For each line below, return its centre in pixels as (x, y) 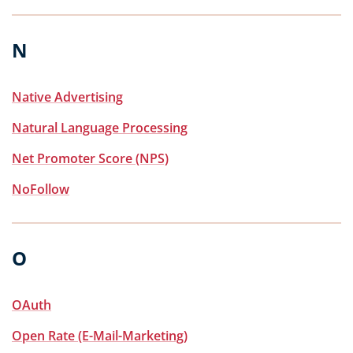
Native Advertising (67, 97)
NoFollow (41, 189)
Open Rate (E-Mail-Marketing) (100, 336)
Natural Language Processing (100, 128)
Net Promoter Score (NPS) (90, 158)
